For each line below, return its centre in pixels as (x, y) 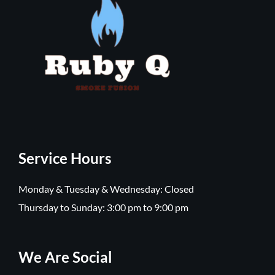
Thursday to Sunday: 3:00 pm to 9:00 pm (103, 207)
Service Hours (64, 158)
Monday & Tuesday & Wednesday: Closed (106, 189)
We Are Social (65, 257)
